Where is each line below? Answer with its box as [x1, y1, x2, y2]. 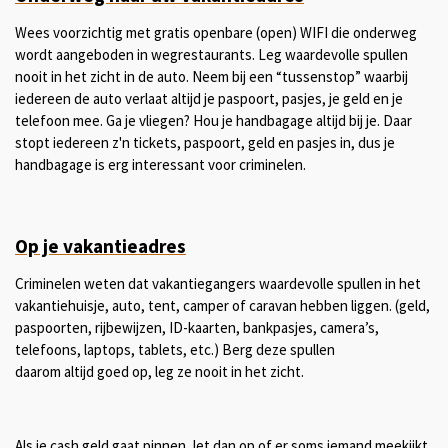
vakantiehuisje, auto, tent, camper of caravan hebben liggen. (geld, [15, 296, 430, 316]
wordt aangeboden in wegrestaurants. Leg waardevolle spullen [15, 44, 408, 64]
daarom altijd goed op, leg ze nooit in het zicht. [15, 362, 304, 382]
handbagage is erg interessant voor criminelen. [15, 154, 306, 174]
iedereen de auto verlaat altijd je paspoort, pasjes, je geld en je [15, 88, 403, 108]
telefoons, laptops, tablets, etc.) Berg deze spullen [15, 340, 335, 360]
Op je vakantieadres [15, 234, 186, 259]
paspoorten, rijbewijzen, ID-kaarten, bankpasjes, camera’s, [15, 318, 379, 338]
